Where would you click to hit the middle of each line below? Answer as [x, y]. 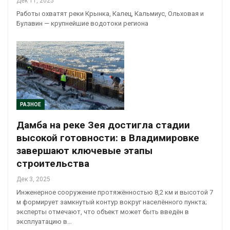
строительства [53, 163]
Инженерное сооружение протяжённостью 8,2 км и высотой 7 [115, 192]
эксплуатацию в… [44, 221]
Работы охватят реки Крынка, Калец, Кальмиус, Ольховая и [110, 13]
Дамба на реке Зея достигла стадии [103, 125]
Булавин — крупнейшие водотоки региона [82, 23]
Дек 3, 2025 [33, 179]
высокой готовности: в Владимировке [108, 138]
